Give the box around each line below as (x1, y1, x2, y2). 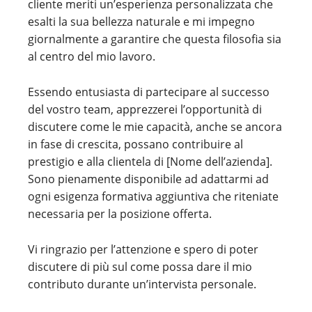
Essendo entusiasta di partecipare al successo (28, 84, 270, 100)
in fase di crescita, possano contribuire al (28, 136, 243, 152)
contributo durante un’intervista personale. (28, 276, 256, 292)
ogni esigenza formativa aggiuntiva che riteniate (28, 189, 279, 204)
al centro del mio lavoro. (28, 49, 155, 64)
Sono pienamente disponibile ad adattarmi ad (28, 171, 269, 187)
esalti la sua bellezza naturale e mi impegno (28, 14, 255, 29)
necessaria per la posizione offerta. (28, 206, 212, 221)
